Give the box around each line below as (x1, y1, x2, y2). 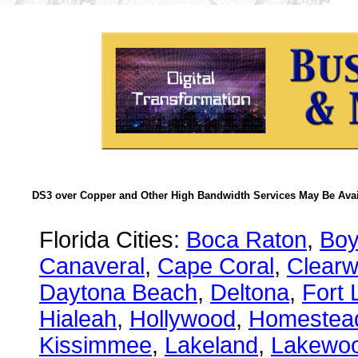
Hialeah (39, 306, 117, 332)
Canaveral (39, 253, 145, 279)
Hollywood (129, 306, 236, 332)
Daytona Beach (39, 280, 197, 305)
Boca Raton (186, 227, 307, 253)
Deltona (210, 280, 289, 305)
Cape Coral (157, 253, 274, 279)
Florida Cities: (39, 227, 186, 253)
